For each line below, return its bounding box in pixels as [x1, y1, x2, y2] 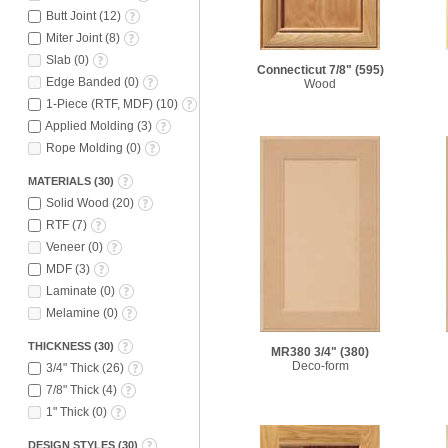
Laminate [46, 283, 97, 298]
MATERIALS [28, 174, 91, 187]
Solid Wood [46, 195, 109, 210]
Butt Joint [46, 8, 96, 23]
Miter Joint [46, 30, 102, 45]
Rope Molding [46, 140, 123, 155]
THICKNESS [28, 339, 91, 352]
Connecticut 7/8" [256, 62, 352, 77]
